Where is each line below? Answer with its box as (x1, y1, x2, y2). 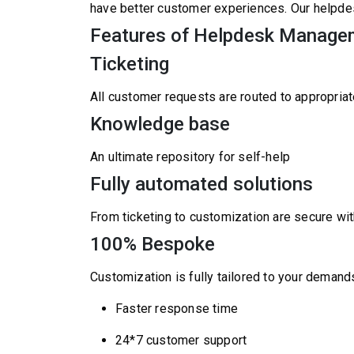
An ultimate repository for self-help (90, 149, 291, 164)
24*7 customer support (115, 333, 247, 348)
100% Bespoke (90, 233, 215, 255)
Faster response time (115, 301, 238, 316)
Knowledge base (90, 113, 230, 135)
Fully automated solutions (90, 173, 313, 195)
